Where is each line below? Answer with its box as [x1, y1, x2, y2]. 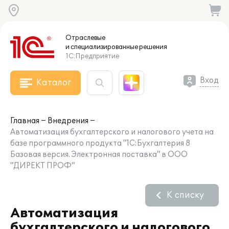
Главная [10, 117, 39, 125]
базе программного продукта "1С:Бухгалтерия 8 [10, 139, 190, 148]
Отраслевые [65, 34, 105, 42]
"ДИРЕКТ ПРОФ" [10, 162, 75, 170]
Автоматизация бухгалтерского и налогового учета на [10, 128, 214, 136]
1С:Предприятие [65, 52, 119, 60]
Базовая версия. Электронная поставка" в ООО [10, 150, 188, 159]
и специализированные [65, 43, 138, 51]
